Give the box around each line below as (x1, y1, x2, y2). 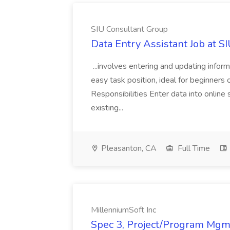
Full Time (176, 143, 210, 154)
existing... (91, 102, 125, 113)
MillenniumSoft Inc (91, 204, 156, 216)
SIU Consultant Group (91, 24, 168, 35)
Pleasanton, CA (99, 143, 157, 154)
